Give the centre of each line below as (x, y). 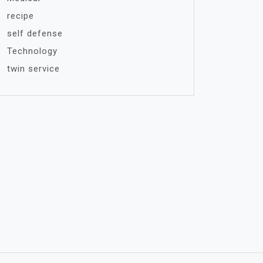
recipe (21, 16)
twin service (33, 69)
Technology (32, 51)
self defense (35, 33)
